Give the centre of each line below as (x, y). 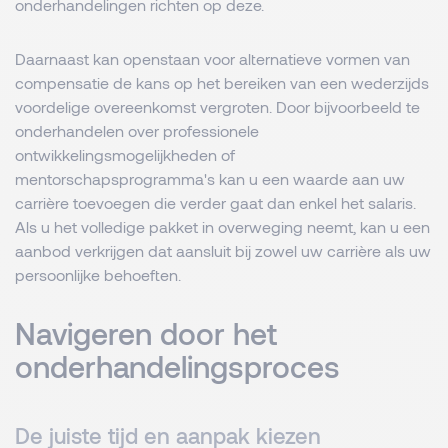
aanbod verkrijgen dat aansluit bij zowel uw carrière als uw (223, 250)
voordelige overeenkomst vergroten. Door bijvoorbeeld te (217, 106)
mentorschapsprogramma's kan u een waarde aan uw (210, 178)
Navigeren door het (146, 333)
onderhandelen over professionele (137, 130)
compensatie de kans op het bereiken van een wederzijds (222, 82)
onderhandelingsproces (177, 366)
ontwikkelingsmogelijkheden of (125, 154)
